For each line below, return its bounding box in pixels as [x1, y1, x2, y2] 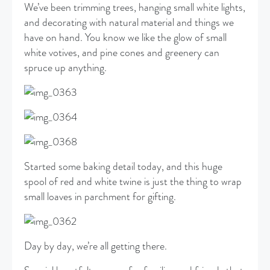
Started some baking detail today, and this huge [24, 159, 223, 175]
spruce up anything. [24, 60, 107, 76]
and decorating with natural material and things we [24, 15, 234, 31]
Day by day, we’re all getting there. [24, 239, 168, 254]
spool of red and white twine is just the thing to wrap [24, 174, 242, 190]
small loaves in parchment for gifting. [24, 189, 177, 205]
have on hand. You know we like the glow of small [24, 30, 227, 46]
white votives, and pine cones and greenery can [24, 45, 220, 61]
